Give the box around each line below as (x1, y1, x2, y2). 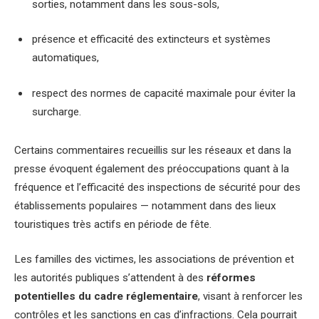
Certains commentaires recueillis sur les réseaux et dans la (14, 143, 291, 157)
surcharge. (32, 105, 81, 119)
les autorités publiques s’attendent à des (14, 271, 206, 285)
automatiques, (32, 51, 99, 65)
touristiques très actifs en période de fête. (14, 217, 214, 231)
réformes (206, 271, 256, 285)
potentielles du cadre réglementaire (14, 290, 198, 303)
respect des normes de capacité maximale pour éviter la (32, 87, 296, 100)
